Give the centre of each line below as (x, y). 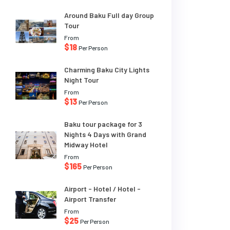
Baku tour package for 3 (103, 124)
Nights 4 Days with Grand (105, 135)
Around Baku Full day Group (109, 15)
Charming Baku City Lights (107, 70)
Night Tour (81, 80)
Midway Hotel (86, 145)
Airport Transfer (90, 199)
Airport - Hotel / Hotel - (102, 189)
